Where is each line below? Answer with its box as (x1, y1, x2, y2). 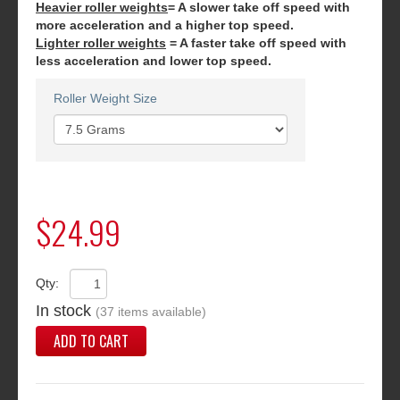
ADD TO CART (54, 330, 129, 353)
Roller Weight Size (54, 91, 157, 106)
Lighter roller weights (36, 36, 166, 51)
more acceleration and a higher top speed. (36, 18, 297, 33)
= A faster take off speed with (166, 36, 346, 51)
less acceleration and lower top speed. (36, 54, 271, 69)
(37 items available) (96, 304, 206, 320)
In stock (36, 302, 91, 321)
